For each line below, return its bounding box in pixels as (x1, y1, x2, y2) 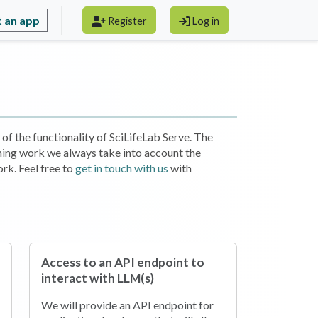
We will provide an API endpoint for (41, 298, 214, 312)
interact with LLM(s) (41, 270, 155, 285)
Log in (192, 15, 219, 28)
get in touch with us (75, 160, 168, 175)
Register (108, 15, 147, 28)
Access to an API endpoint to (41, 255, 205, 270)
